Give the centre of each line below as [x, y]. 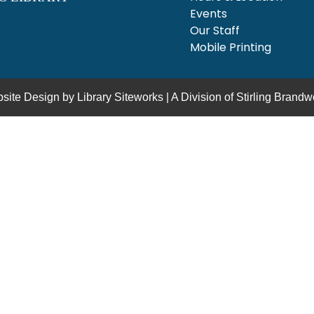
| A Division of [200, 97]
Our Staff [214, 30]
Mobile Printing [230, 47]
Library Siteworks [120, 97]
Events [208, 13]
